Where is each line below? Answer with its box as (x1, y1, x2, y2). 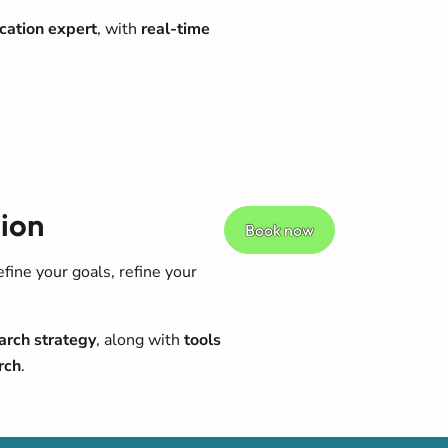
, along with (96, 329, 184, 351)
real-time (141, 18, 210, 40)
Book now (245, 219, 314, 240)
